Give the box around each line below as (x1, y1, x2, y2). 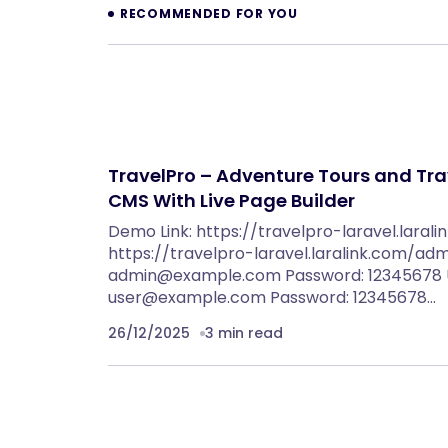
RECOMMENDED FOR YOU (120, 5, 298, 22)
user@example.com (108, 286, 266, 309)
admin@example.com (108, 264, 281, 287)
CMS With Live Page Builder (108, 188, 355, 213)
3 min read (205, 323, 283, 343)
